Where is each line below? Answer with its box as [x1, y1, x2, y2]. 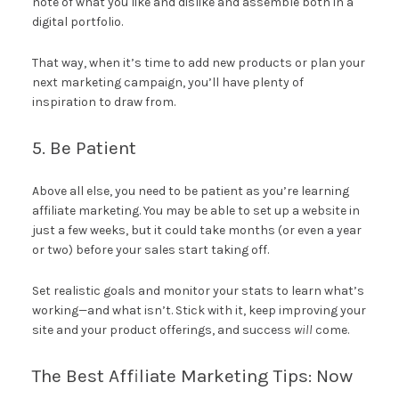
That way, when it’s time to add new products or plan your [31, 54, 365, 70]
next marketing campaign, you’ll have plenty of [31, 74, 304, 90]
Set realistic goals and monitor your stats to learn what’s [31, 282, 364, 298]
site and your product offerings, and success [31, 322, 294, 338]
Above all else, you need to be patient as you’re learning [31, 183, 349, 199]
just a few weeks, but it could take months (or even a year [31, 222, 362, 238]
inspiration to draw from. [31, 94, 175, 110]
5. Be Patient [31, 136, 136, 159]
